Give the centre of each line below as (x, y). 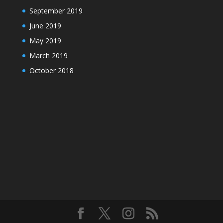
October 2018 (51, 70)
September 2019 (56, 11)
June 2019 (45, 26)
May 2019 (45, 41)
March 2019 (48, 56)
